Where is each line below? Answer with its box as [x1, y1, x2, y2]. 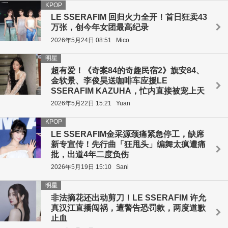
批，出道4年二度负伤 [51, 150, 129, 159]
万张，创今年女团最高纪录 [51, 23, 149, 32]
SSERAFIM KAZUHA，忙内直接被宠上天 [51, 87, 205, 96]
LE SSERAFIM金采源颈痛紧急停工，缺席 [51, 129, 204, 138]
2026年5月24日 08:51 [51, 36, 111, 44]
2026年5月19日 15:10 [51, 163, 111, 171]
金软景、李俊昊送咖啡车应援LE [51, 76, 167, 85]
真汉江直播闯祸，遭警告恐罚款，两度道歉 [51, 203, 206, 212]
